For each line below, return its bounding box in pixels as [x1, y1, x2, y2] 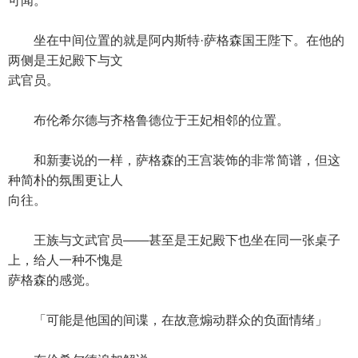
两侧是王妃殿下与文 [8, 54, 123, 67]
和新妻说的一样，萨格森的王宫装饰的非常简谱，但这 [8, 153, 340, 167]
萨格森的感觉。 [8, 273, 97, 287]
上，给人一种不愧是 [8, 253, 123, 267]
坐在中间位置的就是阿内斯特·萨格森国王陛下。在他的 [8, 34, 344, 47]
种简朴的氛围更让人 [8, 173, 123, 187]
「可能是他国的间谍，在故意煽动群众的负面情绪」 [8, 313, 328, 327]
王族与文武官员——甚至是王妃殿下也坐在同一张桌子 [8, 233, 340, 247]
